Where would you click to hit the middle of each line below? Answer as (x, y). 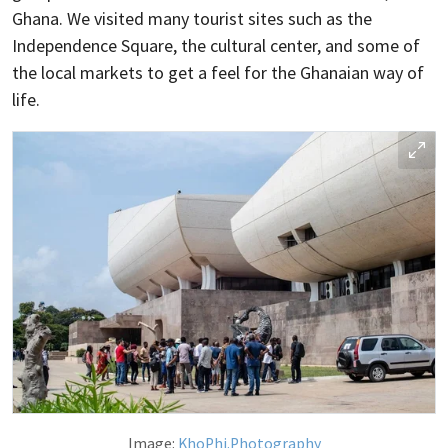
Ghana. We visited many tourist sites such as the (192, 18)
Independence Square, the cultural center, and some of (216, 45)
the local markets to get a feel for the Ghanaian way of (218, 72)
